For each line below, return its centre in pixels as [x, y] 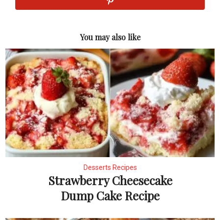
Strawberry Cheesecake [110, 180]
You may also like [110, 37]
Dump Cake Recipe [110, 196]
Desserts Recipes [110, 168]
